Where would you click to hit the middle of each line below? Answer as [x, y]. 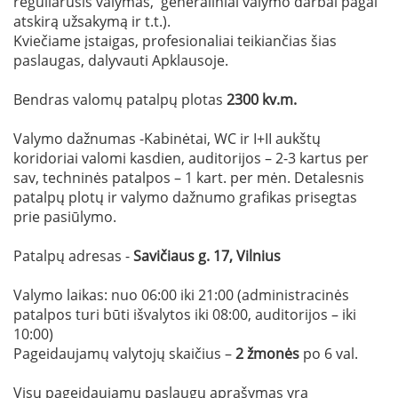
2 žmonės [267, 353]
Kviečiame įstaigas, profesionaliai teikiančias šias [175, 40]
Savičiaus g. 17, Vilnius [205, 255]
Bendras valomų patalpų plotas [118, 99]
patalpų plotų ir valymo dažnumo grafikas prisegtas [185, 197]
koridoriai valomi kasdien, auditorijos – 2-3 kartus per [191, 158]
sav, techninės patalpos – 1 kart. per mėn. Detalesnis [189, 177]
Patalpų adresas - [72, 255]
